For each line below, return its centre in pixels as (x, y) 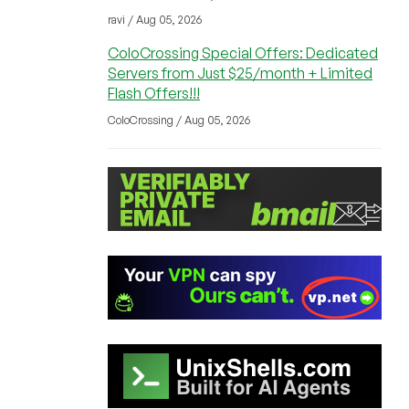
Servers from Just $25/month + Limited (240, 73)
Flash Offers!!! (154, 93)
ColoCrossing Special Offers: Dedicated (243, 53)
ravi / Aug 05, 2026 (155, 20)
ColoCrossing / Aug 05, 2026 (179, 120)
